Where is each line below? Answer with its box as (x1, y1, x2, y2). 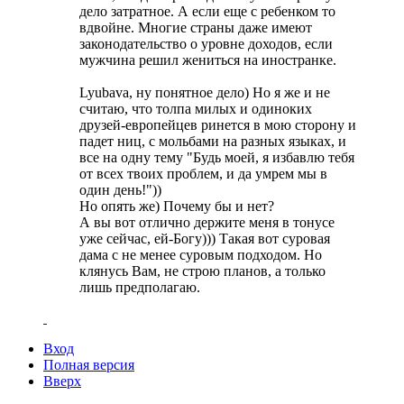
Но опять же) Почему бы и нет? (79, 197, 274, 214)
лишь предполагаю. (79, 279, 200, 295)
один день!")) (79, 181, 161, 197)
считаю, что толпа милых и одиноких (79, 100, 312, 116)
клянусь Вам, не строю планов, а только (79, 262, 326, 279)
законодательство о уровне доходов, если (79, 35, 333, 51)
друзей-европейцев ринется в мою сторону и (79, 116, 356, 133)
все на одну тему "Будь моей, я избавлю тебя (79, 149, 354, 165)
